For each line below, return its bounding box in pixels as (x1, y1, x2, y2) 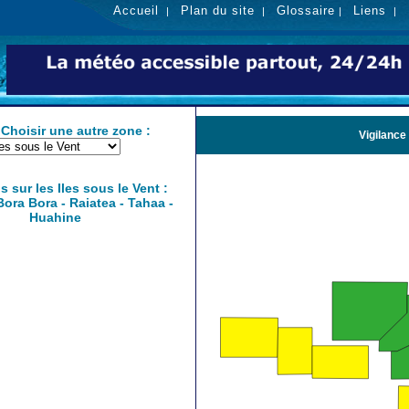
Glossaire (277, 4, 335, 17)
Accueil (113, 4, 159, 17)
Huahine (28, 210, 81, 225)
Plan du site (181, 4, 255, 17)
